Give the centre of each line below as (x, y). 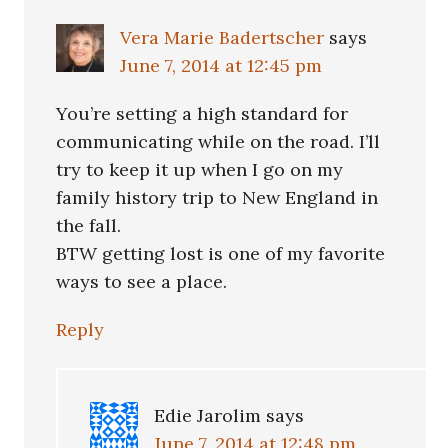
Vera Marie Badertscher (222, 38)
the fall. (89, 226)
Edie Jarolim (208, 416)
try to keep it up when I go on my (200, 170)
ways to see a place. (142, 282)
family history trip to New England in (217, 198)
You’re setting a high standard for (202, 114)
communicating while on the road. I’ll (218, 142)
